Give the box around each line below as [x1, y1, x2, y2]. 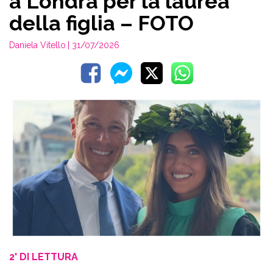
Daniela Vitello [9, 40, 66, 50]
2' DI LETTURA [9, 251, 78, 263]
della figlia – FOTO [9, 11, 194, 35]
